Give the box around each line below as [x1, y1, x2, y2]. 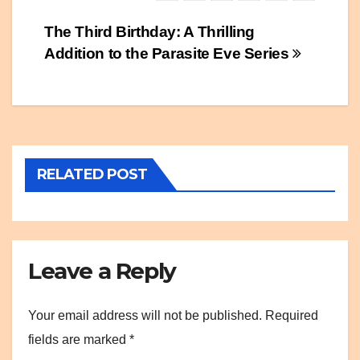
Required [265, 308, 318, 322]
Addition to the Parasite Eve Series [44, 45, 293, 63]
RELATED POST [37, 166, 148, 184]
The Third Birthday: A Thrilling [44, 23, 256, 41]
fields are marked [28, 332, 129, 346]
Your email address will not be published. [28, 308, 262, 322]
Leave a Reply [28, 257, 176, 285]
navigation [43, 55, 174, 87]
